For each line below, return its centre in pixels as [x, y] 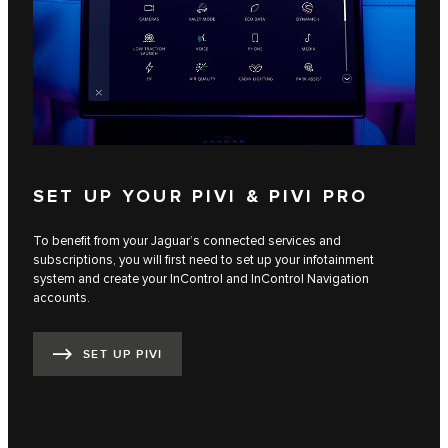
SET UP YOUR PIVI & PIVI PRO [201, 196]
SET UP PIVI [123, 355]
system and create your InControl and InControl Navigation [201, 278]
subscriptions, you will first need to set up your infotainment [203, 259]
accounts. [61, 297]
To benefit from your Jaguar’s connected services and [187, 240]
